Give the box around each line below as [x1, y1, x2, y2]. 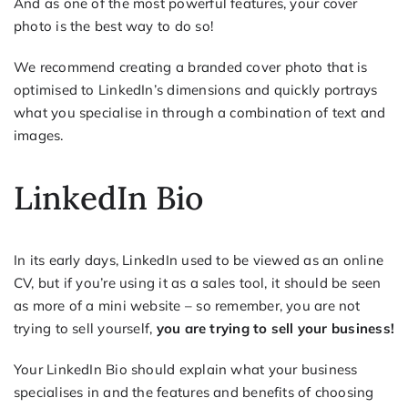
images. [13, 126, 64, 144]
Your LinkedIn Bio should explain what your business [13, 361, 358, 379]
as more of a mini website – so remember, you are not [13, 297, 361, 315]
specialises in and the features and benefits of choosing [13, 383, 374, 402]
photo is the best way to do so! [13, 16, 213, 35]
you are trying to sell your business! [156, 320, 394, 338]
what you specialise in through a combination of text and [13, 103, 386, 121]
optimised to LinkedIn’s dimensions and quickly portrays [13, 80, 378, 98]
